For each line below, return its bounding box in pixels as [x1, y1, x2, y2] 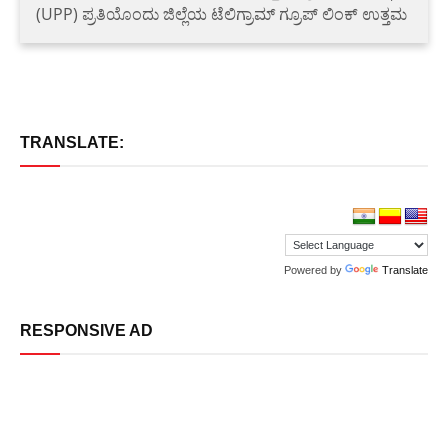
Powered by [284, 263, 345, 276]
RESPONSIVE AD [20, 321, 153, 339]
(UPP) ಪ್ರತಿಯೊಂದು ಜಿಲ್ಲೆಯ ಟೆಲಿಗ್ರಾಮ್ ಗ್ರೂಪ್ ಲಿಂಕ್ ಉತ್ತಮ [36, 2, 407, 25]
